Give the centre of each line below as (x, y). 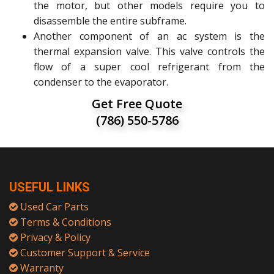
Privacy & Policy (55, 237)
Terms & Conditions (66, 222)
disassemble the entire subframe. (110, 21)
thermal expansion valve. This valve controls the (149, 51)
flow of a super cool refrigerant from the (149, 67)
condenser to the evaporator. (101, 82)
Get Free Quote (137, 104)
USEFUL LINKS (50, 187)
